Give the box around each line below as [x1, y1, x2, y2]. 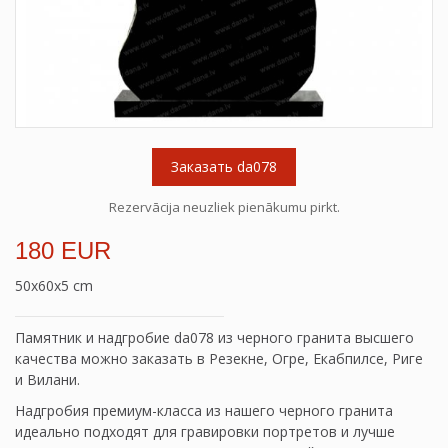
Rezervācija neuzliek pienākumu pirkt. [108, 198, 340, 216]
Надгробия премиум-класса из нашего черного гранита [15, 401, 393, 420]
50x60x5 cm [15, 276, 93, 295]
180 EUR [15, 237, 111, 264]
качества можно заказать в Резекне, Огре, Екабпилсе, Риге [15, 349, 423, 368]
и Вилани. [15, 370, 80, 389]
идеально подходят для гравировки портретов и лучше [15, 422, 395, 441]
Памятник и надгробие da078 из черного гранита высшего [15, 328, 414, 347]
